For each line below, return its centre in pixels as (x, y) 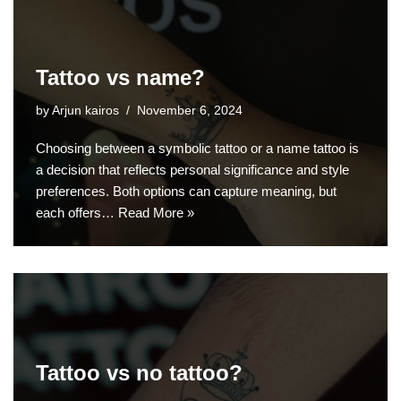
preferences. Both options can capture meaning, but (186, 191)
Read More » (156, 212)
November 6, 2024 (190, 110)
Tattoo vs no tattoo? (139, 372)
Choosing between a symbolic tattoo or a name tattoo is (197, 148)
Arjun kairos (85, 110)
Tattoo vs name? (120, 77)
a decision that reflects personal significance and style (192, 169)
